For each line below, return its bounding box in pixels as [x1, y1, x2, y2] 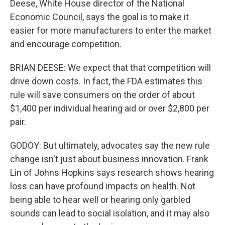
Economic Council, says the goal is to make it [10, 12, 189, 22]
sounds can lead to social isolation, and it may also [10, 208, 209, 218]
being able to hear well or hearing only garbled [10, 194, 190, 205]
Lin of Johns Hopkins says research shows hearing [10, 167, 214, 178]
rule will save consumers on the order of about [10, 89, 195, 100]
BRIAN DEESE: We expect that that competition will [10, 62, 211, 73]
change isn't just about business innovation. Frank [10, 154, 208, 164]
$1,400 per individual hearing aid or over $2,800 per [10, 103, 209, 114]
